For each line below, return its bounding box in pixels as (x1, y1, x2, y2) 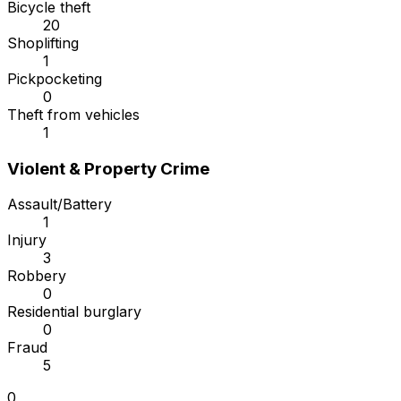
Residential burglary (7, 303, 141, 321)
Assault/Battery (7, 195, 112, 214)
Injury (7, 231, 47, 250)
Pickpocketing (7, 70, 102, 89)
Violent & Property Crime (7, 158, 209, 179)
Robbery (7, 267, 66, 286)
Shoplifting (7, 34, 79, 53)
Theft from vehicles (7, 106, 140, 124)
